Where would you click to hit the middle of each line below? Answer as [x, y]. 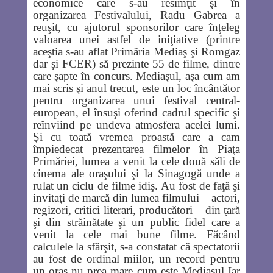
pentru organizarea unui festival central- [136, 100]
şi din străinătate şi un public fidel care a [136, 222]
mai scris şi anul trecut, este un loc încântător [136, 88]
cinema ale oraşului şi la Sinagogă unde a [136, 173]
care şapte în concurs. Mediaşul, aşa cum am [136, 76]
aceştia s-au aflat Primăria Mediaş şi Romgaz [136, 51]
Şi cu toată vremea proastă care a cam [136, 136]
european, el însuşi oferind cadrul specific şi [136, 112]
